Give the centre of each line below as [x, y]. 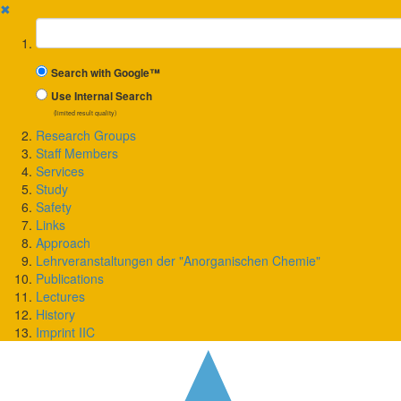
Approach [63, 243]
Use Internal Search [102, 96]
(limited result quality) [85, 113]
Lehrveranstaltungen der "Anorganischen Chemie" [178, 260]
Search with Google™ [106, 73]
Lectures [60, 296]
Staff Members [77, 153]
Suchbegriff [70, 26]
